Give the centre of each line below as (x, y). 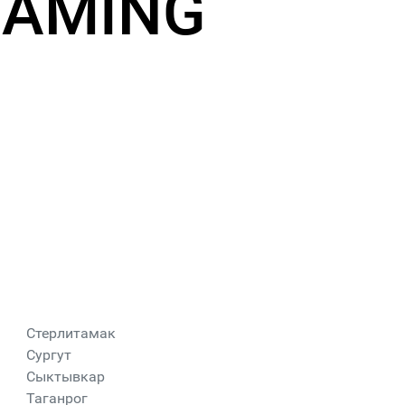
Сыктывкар (65, 377)
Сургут (48, 355)
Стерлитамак (71, 333)
